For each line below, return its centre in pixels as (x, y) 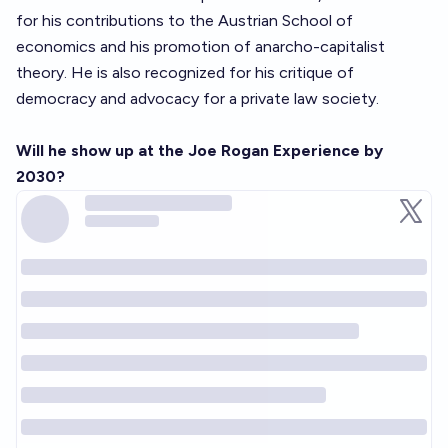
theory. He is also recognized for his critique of (185, 72)
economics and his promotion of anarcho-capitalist (200, 46)
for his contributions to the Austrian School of (184, 20)
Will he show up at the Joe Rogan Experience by (199, 150)
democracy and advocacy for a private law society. (197, 98)
